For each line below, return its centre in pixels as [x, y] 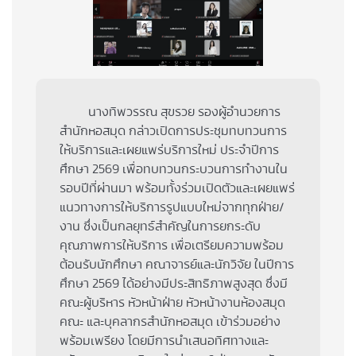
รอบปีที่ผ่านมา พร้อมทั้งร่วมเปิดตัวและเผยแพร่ [177, 188]
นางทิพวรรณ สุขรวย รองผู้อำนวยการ [170, 112]
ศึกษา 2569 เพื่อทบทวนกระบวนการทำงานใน [174, 169]
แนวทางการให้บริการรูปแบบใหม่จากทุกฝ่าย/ [172, 207]
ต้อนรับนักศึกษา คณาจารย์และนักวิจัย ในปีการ [177, 264]
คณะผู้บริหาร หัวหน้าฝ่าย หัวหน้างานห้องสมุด [172, 302]
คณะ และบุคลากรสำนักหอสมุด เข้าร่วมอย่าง [170, 321]
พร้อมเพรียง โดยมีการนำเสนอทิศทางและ [164, 341]
